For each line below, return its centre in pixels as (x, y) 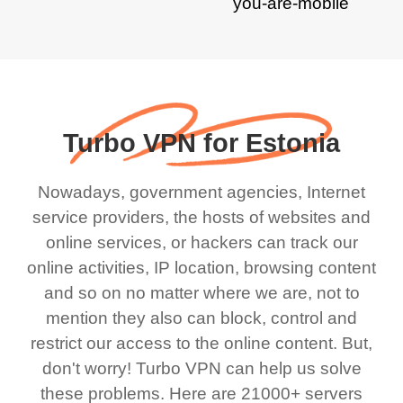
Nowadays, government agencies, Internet (206, 192)
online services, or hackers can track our (206, 242)
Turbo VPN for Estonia (206, 143)
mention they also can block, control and (206, 318)
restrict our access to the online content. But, (206, 343)
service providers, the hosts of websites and (206, 217)
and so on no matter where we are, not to (206, 292)
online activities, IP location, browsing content (206, 267)
